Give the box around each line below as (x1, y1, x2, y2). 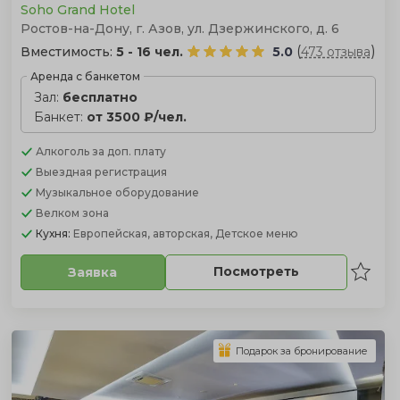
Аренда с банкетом (29, 69, 140, 83)
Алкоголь (35, 144, 92, 158)
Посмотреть (212, 263, 299, 279)
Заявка (68, 263, 118, 280)
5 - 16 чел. (115, 43, 183, 60)
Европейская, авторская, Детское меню (72, 226, 298, 240)
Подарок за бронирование (235, 344, 368, 357)
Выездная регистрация (35, 164, 167, 179)
